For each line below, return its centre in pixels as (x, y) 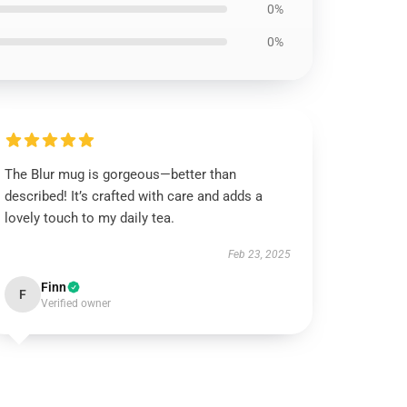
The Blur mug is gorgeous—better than (121, 174)
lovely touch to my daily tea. (90, 218)
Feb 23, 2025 (259, 254)
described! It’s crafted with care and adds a (134, 196)
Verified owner (76, 303)
